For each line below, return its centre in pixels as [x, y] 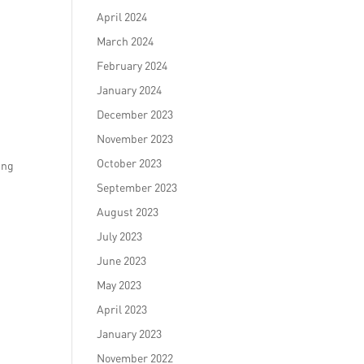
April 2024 [122, 17]
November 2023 [135, 139]
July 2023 [120, 236]
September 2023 [137, 187]
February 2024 [132, 65]
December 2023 [135, 114]
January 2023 [130, 334]
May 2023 [119, 285]
